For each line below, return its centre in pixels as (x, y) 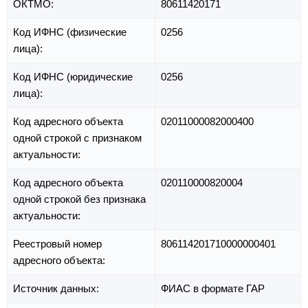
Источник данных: (57, 289)
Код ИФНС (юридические (73, 77)
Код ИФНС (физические (70, 32)
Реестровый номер (57, 244)
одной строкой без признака (79, 199)
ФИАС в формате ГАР (213, 289)
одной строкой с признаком (77, 138)
